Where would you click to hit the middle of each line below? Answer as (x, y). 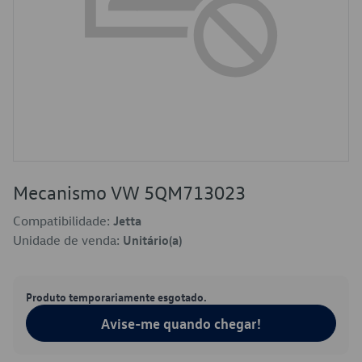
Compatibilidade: (63, 221)
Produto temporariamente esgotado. (116, 297)
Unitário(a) (152, 240)
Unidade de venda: (68, 240)
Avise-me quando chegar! (181, 323)
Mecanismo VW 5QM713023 (129, 192)
